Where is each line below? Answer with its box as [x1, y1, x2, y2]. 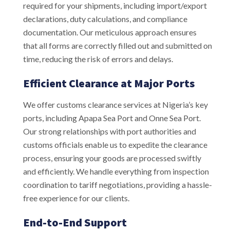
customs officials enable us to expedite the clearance [23, 139, 207, 149]
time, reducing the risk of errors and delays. [23, 53, 173, 64]
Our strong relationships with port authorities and [23, 126, 196, 136]
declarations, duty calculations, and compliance [23, 13, 187, 24]
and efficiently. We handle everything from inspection [23, 166, 209, 176]
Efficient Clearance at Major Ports [23, 75, 195, 90]
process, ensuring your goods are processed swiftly [23, 152, 201, 163]
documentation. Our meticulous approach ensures [23, 27, 197, 37]
